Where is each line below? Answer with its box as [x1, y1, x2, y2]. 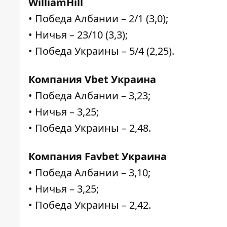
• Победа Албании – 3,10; [28, 166, 150, 180]
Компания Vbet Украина [28, 72, 156, 87]
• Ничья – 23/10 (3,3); [28, 28, 128, 42]
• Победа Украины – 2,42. [28, 198, 151, 212]
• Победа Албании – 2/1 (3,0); [28, 12, 168, 26]
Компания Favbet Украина [28, 149, 167, 164]
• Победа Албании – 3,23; [28, 89, 150, 103]
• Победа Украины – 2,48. [28, 121, 151, 135]
